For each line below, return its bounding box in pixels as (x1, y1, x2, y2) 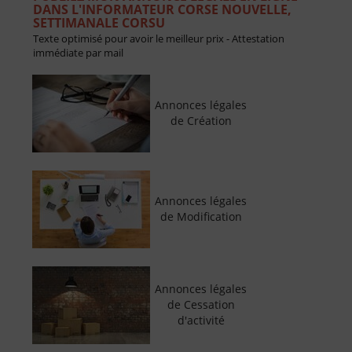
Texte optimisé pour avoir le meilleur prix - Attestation (32, 31, 284, 46)
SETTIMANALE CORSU (32, 14, 165, 32)
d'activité (177, 313, 225, 328)
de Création (170, 113, 232, 129)
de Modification (159, 209, 242, 225)
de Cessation (167, 297, 235, 313)
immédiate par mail (32, 46, 123, 60)
